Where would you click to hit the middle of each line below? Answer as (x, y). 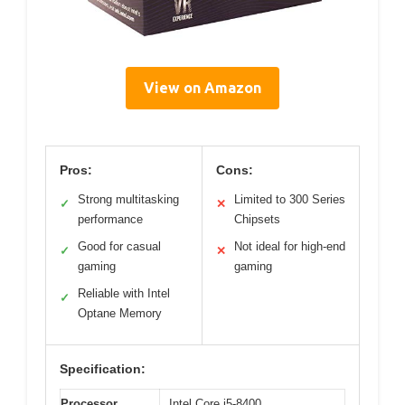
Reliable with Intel (124, 294)
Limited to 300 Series (290, 200)
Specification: (103, 369)
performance (110, 220)
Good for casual (119, 247)
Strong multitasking (128, 200)
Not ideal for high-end (290, 247)
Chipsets (257, 220)
